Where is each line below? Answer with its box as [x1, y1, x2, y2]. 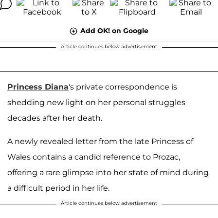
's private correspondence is [69, 82, 177, 91]
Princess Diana [7, 82, 69, 91]
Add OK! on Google [80, 26, 148, 35]
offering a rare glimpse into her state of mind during [7, 167, 209, 177]
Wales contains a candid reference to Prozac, [7, 152, 180, 162]
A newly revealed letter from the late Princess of [7, 136, 193, 146]
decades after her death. [7, 113, 102, 123]
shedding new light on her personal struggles [7, 97, 185, 107]
